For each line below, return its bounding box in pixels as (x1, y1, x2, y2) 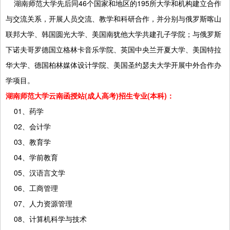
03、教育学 (6, 136, 51, 147)
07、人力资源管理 (6, 198, 72, 208)
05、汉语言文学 (6, 167, 65, 178)
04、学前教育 (6, 151, 58, 162)
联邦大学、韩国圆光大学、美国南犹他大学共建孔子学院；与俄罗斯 (6, 28, 221, 39)
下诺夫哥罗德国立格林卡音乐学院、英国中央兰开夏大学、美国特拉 (6, 44, 221, 54)
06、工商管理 (6, 182, 58, 193)
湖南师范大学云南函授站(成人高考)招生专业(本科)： (6, 90, 174, 101)
